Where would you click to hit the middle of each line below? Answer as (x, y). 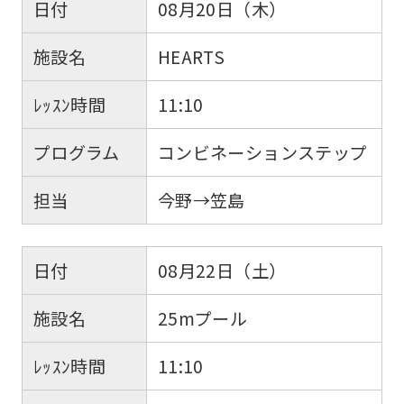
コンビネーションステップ (262, 153)
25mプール (202, 319)
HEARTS (191, 57)
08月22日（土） (222, 271)
